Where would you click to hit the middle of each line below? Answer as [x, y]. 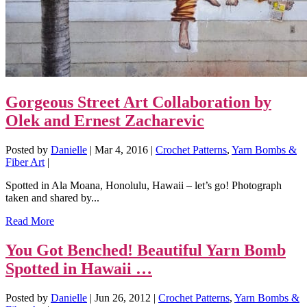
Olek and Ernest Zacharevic [105, 120]
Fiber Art [25, 162]
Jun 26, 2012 [123, 297]
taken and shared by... [52, 197]
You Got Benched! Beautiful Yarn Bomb [146, 250]
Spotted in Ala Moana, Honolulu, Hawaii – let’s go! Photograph [144, 185]
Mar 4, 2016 [121, 149]
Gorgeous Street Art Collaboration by [138, 102]
